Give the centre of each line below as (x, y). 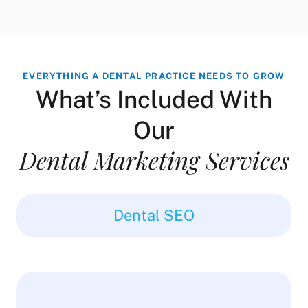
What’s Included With (154, 99)
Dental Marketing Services (154, 159)
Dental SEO (154, 215)
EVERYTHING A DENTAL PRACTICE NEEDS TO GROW (154, 76)
